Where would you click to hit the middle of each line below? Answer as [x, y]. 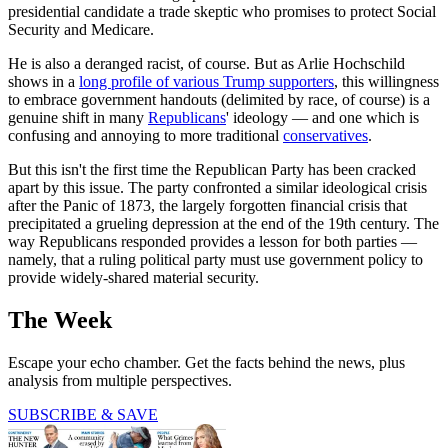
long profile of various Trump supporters [206, 81]
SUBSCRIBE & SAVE [83, 414]
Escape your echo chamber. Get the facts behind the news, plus [206, 362]
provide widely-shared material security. [133, 277]
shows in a [43, 81]
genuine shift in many [78, 117]
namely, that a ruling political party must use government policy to [215, 259]
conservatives [325, 135]
